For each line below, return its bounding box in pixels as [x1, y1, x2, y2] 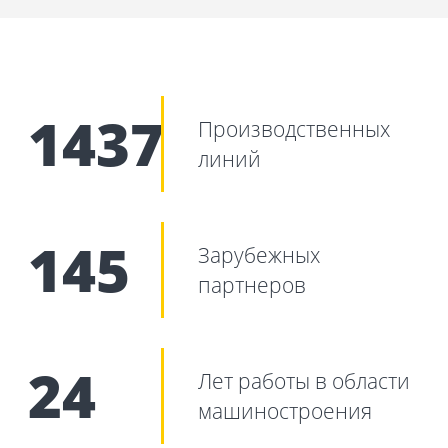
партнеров [198, 271, 307, 299]
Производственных [198, 115, 391, 143]
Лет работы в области [198, 367, 411, 395]
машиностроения [198, 397, 373, 425]
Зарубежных [198, 241, 321, 269]
